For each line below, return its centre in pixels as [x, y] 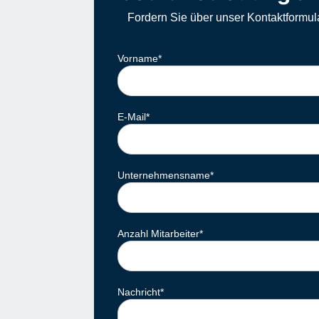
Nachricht [139, 292]
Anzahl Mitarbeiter [158, 234]
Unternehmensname [164, 176]
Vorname [138, 59]
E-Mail [132, 117]
